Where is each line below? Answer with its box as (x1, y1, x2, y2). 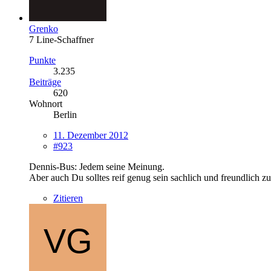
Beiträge (29, 76, 61, 87)
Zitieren (53, 192, 83, 203)
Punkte (29, 54, 56, 65)
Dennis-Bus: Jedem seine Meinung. (29, 161, 165, 172)
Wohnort (29, 98, 62, 109)
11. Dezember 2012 (53, 129, 128, 140)
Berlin (53, 109, 77, 120)
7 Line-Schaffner (29, 34, 94, 45)
